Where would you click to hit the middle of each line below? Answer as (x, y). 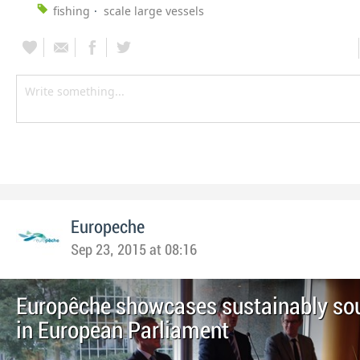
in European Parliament (123, 331)
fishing (72, 11)
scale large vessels (154, 11)
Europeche (108, 228)
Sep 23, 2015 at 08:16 (134, 251)
